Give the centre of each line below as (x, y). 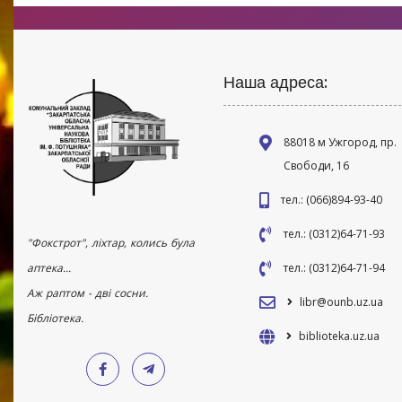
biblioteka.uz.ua (339, 336)
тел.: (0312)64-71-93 (334, 234)
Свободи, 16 (316, 166)
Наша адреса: (275, 83)
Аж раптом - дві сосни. (87, 293)
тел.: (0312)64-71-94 (334, 268)
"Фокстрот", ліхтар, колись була (111, 243)
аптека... (49, 268)
